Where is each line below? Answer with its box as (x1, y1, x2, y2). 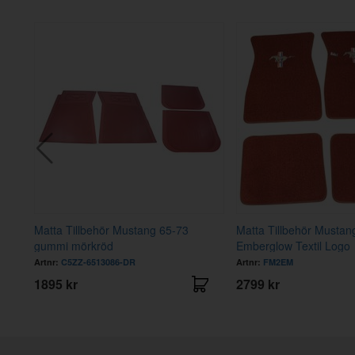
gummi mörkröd (34, 237, 114, 254)
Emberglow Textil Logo (235, 237, 350, 254)
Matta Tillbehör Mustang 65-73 (34, 221, 189, 238)
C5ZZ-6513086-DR (61, 255, 136, 268)
